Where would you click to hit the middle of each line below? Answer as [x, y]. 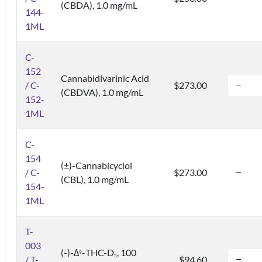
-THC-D [98, 252]
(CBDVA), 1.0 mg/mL [102, 92]
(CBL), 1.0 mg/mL [95, 179]
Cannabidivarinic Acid [105, 78]
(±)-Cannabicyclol [96, 165]
